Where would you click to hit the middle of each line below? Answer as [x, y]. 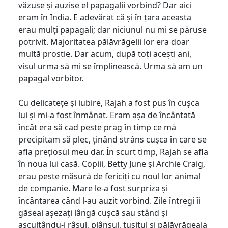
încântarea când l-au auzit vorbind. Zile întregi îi [109, 200]
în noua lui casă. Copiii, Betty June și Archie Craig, [112, 164]
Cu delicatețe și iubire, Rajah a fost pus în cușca [109, 103]
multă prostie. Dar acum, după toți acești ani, [105, 54]
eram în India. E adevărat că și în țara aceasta [105, 17]
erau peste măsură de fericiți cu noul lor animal [109, 176]
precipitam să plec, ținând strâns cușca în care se [112, 139]
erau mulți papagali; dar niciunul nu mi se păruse [112, 29]
